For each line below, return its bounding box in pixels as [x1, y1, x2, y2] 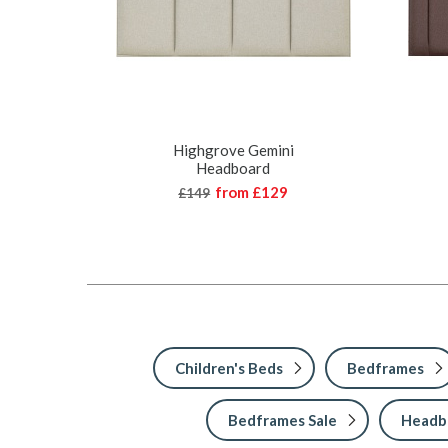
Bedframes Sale [227, 410, 337, 429]
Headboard [196, 158, 271, 177]
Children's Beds [175, 358, 283, 377]
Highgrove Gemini [172, 140, 294, 159]
